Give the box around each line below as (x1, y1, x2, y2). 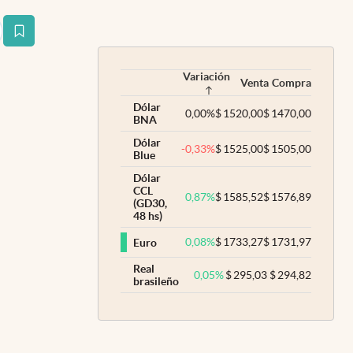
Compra (272, 76, 311, 89)
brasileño (133, 275, 179, 288)
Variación (183, 70, 230, 83)
